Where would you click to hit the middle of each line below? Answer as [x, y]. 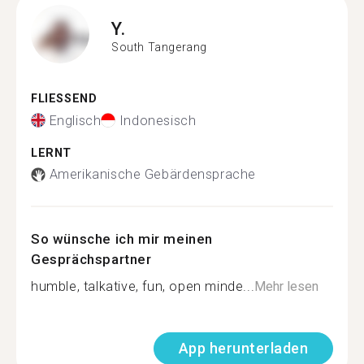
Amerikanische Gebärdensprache [152, 174]
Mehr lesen [287, 286]
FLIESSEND [60, 99]
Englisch [75, 120]
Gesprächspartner [91, 259]
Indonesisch [158, 120]
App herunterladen [243, 348]
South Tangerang [159, 47]
